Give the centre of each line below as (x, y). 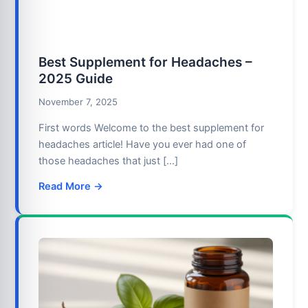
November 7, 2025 (78, 102)
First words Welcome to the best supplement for (152, 128)
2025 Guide (76, 79)
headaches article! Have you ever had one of (143, 144)
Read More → (71, 187)
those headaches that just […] (109, 161)
